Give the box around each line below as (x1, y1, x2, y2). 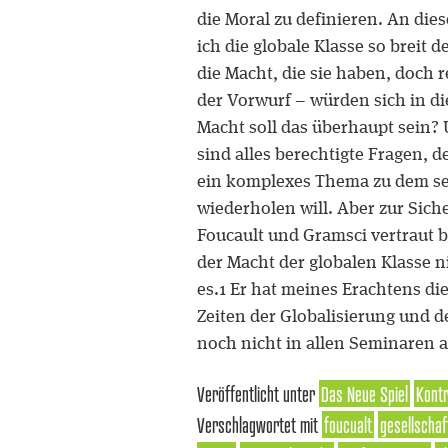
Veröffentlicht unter (197, 380, 315, 407)
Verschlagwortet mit (197, 411, 318, 438)
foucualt (324, 411, 372, 438)
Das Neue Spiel (321, 380, 408, 407)
